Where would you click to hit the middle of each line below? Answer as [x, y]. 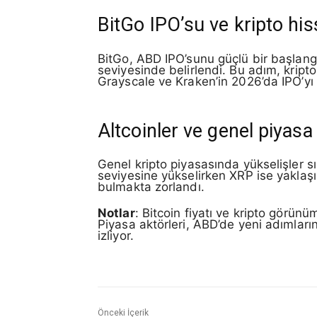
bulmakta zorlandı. [151, 187]
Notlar [116, 213]
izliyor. [116, 235]
